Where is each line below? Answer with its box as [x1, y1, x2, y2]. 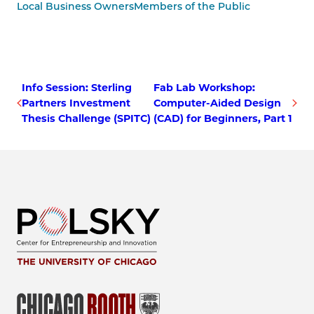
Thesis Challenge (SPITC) [21, 111, 151, 125]
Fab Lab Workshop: [153, 81, 255, 94]
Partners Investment [21, 96, 130, 109]
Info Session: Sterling [21, 81, 132, 94]
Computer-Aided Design [153, 96, 281, 109]
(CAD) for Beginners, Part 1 [153, 111, 292, 125]
